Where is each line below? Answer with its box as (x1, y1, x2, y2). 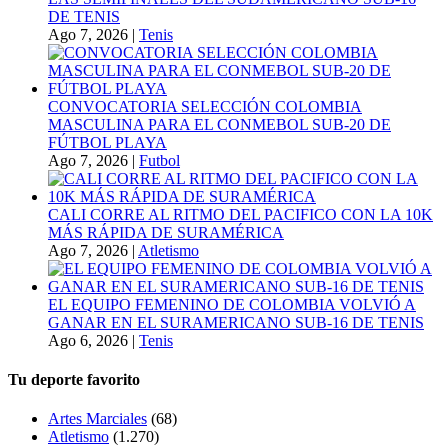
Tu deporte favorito (8, 370, 140, 388)
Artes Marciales (48, 410, 147, 428)
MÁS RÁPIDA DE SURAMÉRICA (48, 223, 284, 241)
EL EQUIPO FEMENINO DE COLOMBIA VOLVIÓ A (48, 295, 416, 313)
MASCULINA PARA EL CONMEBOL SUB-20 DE (48, 115, 391, 133)
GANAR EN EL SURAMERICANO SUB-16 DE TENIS (48, 313, 424, 331)
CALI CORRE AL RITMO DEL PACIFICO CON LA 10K (48, 205, 433, 223)
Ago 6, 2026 (48, 331, 128, 349)
